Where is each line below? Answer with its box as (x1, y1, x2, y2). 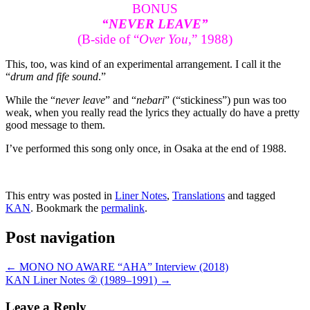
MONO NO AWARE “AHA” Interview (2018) (17, 261, 228, 273)
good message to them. (6, 119, 105, 131)
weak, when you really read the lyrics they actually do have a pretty (6, 107, 300, 119)
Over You (139, 32, 188, 47)
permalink (101, 202, 145, 215)
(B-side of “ (77, 32, 139, 47)
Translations (172, 190, 225, 202)
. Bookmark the (30, 202, 101, 215)
